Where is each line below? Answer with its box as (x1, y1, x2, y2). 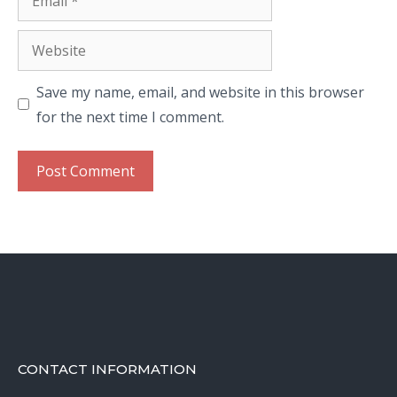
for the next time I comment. (36, 106, 224, 127)
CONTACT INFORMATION (18, 360, 197, 378)
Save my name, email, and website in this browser (36, 82, 364, 102)
